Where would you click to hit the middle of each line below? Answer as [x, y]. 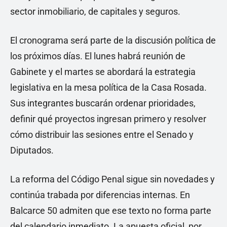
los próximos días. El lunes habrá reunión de [98, 56]
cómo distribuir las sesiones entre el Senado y [102, 135]
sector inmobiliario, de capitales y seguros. [95, 12]
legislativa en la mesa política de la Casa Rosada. [108, 88]
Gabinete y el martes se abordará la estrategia [103, 72]
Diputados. [32, 150]
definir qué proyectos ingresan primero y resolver [108, 119]
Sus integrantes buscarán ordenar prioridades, [103, 103]
